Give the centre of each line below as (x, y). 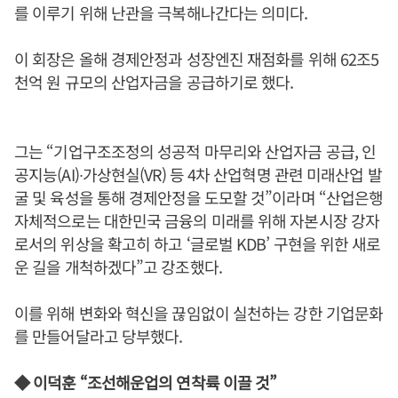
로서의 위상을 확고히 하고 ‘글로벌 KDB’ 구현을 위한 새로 (198, 243)
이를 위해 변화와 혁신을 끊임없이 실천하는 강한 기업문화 (199, 313)
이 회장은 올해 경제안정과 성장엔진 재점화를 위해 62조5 (197, 59)
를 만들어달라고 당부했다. (99, 336)
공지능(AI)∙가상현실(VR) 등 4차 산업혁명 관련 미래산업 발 (198, 174)
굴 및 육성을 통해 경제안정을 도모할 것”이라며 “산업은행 (199, 197)
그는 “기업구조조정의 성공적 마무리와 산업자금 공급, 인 (195, 151)
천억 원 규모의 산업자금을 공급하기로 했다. (154, 82)
